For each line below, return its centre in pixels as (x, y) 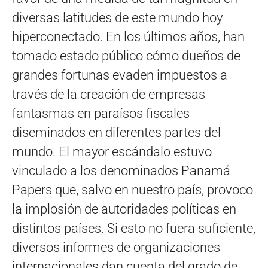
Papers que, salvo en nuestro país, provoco (133, 190)
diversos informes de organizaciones (116, 248)
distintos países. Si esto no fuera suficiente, (134, 229)
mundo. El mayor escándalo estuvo (112, 152)
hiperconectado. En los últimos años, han (128, 37)
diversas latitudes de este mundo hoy (117, 18)
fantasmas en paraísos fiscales (101, 114)
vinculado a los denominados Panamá (121, 171)
